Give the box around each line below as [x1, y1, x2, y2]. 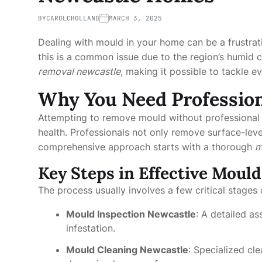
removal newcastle [38, 65, 120, 77]
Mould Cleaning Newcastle [66, 243, 188, 256]
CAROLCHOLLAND [46, 14, 99, 22]
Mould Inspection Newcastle [66, 208, 196, 220]
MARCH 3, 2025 [109, 14, 162, 22]
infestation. [66, 222, 115, 234]
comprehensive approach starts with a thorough [38, 141, 255, 153]
